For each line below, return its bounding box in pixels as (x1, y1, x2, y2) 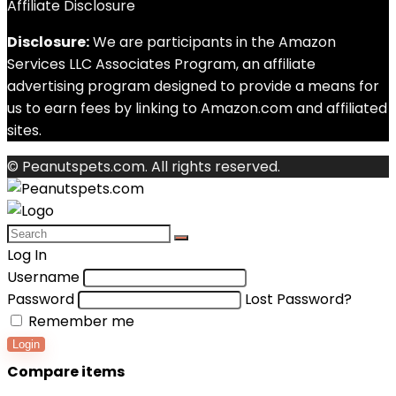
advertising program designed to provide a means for (7, 76, 379, 96)
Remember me (25, 311, 134, 331)
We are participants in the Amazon (89, 32, 336, 52)
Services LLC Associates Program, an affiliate (7, 54, 316, 74)
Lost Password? (245, 289, 352, 309)
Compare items (7, 362, 125, 382)
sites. (7, 120, 42, 141)
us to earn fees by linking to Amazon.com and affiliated (7, 98, 387, 118)
